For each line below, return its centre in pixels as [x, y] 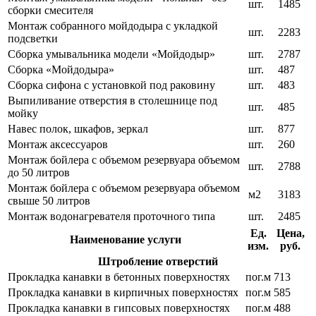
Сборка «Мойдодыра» [61, 70]
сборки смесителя [50, 11]
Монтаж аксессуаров [58, 145]
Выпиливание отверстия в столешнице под [113, 101]
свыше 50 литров [49, 201]
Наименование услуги [125, 240]
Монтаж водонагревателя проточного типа [111, 217]
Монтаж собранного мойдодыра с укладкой [113, 26]
